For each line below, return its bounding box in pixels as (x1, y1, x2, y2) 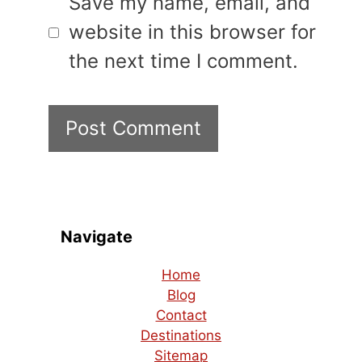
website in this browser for (69, 20, 316, 44)
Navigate (61, 227, 133, 246)
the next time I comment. (69, 49, 298, 73)
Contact (155, 307, 207, 323)
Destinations (141, 327, 221, 343)
